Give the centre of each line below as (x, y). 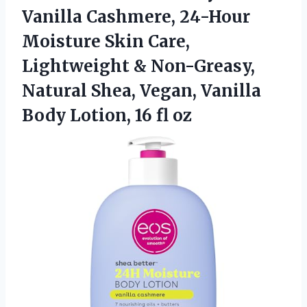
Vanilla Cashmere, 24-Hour (136, 16)
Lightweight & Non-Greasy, (138, 66)
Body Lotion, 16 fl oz (107, 115)
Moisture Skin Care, (106, 41)
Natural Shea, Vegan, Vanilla (142, 90)
